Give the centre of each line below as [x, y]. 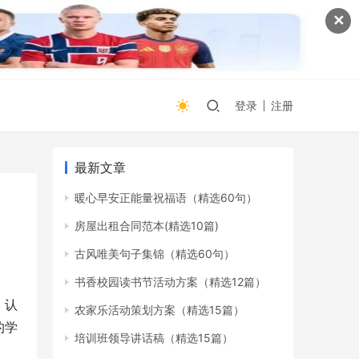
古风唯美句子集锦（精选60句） [155, 254]
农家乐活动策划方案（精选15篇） [159, 310]
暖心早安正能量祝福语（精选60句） [166, 198]
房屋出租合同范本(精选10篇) [147, 226]
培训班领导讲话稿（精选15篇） [154, 338]
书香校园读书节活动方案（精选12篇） [170, 282]
